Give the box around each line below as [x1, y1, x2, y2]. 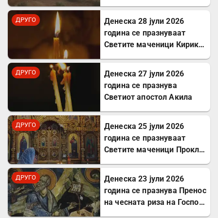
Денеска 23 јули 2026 [104, 174, 184, 184]
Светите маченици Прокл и [104, 145, 206, 155]
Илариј [104, 157, 129, 166]
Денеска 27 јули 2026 [104, 69, 184, 79]
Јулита [104, 52, 130, 61]
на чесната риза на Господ [104, 198, 203, 207]
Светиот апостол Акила [104, 92, 193, 102]
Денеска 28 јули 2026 [104, 17, 184, 26]
